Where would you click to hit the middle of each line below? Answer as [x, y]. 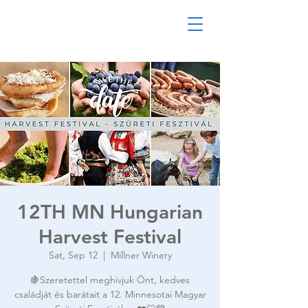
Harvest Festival [110, 236]
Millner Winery [141, 255]
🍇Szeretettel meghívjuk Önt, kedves [110, 280]
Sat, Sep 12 [73, 255]
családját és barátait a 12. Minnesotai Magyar [110, 294]
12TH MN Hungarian [110, 212]
